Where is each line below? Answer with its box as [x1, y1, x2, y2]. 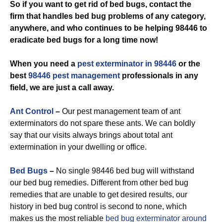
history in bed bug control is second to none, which [10, 202, 187, 211]
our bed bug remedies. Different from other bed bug [10, 178, 188, 187]
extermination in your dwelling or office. [10, 142, 147, 151]
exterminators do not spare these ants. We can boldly [10, 118, 195, 127]
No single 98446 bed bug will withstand [54, 166, 194, 175]
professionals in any [120, 71, 198, 80]
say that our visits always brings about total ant [10, 130, 172, 139]
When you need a [10, 59, 77, 68]
